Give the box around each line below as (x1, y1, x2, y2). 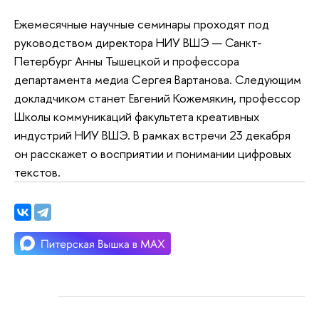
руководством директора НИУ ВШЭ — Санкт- (14, 33, 262, 51)
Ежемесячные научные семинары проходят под (14, 15, 269, 32)
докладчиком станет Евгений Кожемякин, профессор (14, 89, 300, 106)
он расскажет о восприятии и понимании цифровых (14, 145, 291, 162)
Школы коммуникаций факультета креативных (14, 108, 259, 125)
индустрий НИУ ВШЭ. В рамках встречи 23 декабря (14, 126, 291, 143)
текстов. (14, 163, 61, 180)
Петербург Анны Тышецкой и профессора (14, 52, 239, 69)
